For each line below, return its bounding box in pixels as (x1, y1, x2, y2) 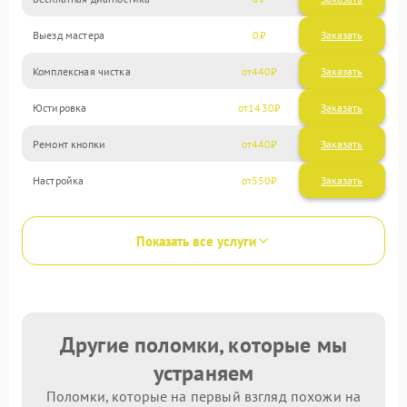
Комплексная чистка (33, 64, 131, 78)
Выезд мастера (33, 27, 104, 42)
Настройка (33, 173, 84, 187)
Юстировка (33, 100, 87, 114)
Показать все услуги (136, 232, 256, 250)
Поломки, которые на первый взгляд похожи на (45, 387, 362, 405)
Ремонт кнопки (33, 136, 105, 151)
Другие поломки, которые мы (60, 331, 347, 359)
